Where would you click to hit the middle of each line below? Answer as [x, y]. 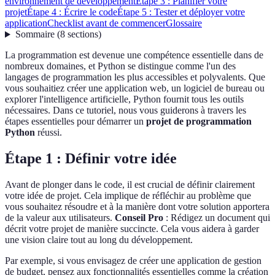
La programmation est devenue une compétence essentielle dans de [134, 55]
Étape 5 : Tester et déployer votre [181, 12]
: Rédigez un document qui [217, 218]
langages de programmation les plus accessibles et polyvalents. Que [135, 77]
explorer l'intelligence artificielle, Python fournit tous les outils [124, 99]
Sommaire [35, 34]
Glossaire [184, 23]
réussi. [48, 133]
